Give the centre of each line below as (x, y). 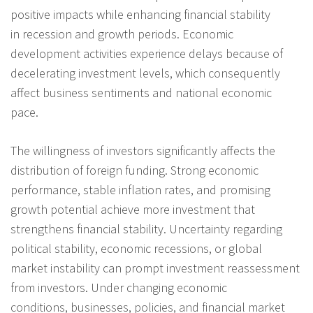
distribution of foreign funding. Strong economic (134, 170)
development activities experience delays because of (147, 53)
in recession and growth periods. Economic (122, 34)
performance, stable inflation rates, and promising (140, 189)
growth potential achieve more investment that (133, 209)
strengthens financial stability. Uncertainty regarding (146, 228)
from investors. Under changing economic (119, 287)
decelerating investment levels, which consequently (145, 73)
